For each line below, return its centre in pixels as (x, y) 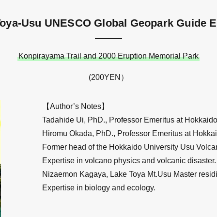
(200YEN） (108, 77)
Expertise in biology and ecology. (99, 187)
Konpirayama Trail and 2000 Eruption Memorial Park (108, 56)
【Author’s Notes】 (76, 106)
